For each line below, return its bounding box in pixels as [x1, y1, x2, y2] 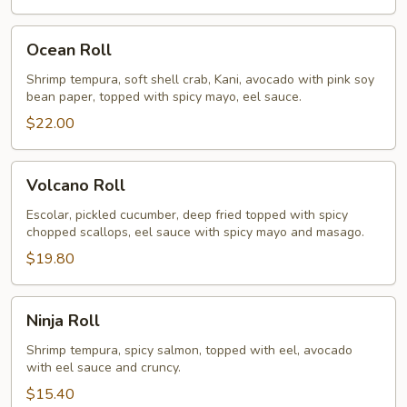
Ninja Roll [26, 310, 100, 332]
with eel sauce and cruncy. [26, 359, 181, 376]
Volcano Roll [26, 174, 125, 196]
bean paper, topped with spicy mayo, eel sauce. [26, 88, 302, 105]
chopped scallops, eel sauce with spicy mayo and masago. [26, 223, 364, 241]
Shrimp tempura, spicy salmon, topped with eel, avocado [26, 342, 352, 359]
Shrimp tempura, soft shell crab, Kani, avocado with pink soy [26, 71, 374, 88]
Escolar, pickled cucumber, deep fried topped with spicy [26, 206, 348, 223]
